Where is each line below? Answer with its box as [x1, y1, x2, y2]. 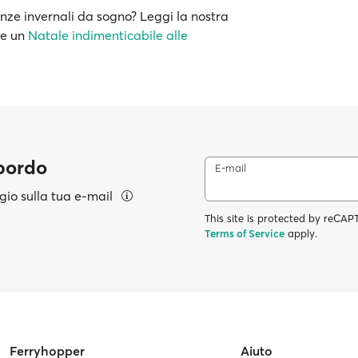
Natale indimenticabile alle [28, 26, 188, 43]
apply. [284, 226, 317, 240]
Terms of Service [205, 226, 284, 240]
